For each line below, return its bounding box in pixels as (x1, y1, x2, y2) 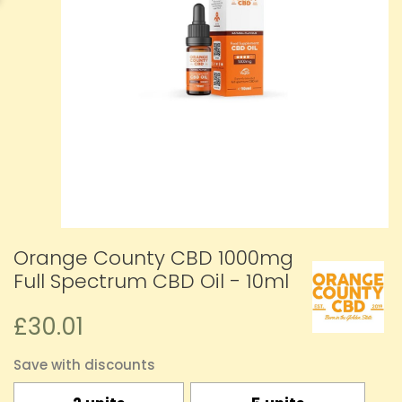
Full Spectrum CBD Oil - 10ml (13, 267, 289, 296)
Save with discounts (13, 355, 155, 375)
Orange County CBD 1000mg (13, 244, 293, 273)
